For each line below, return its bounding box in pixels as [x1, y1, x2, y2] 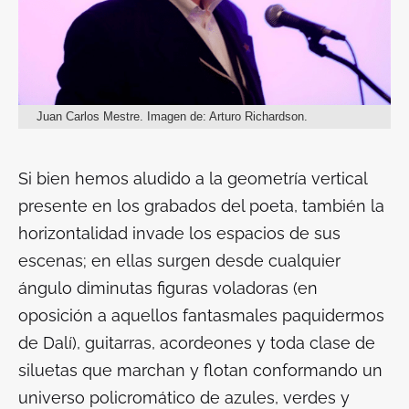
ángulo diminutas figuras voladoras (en [18, 278, 318, 298]
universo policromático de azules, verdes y [18, 387, 350, 407]
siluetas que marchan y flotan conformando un [18, 360, 383, 380]
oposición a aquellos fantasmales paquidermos [18, 305, 384, 325]
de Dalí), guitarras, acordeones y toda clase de [18, 332, 375, 352]
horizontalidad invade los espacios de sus [18, 223, 341, 243]
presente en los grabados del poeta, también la [18, 195, 384, 215]
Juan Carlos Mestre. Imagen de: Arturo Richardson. [37, 109, 308, 123]
